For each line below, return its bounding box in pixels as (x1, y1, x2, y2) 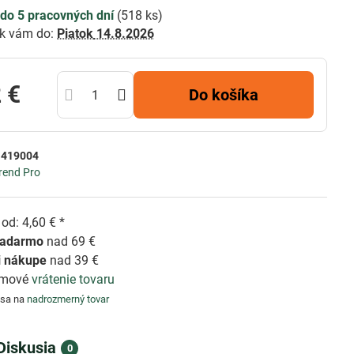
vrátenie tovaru (32, 272, 115, 287)
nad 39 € (47, 253, 100, 268)
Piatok (57, 26, 94, 41)
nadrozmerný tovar (27, 293, 110, 305)
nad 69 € (43, 234, 96, 249)
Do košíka (199, 85, 258, 104)
